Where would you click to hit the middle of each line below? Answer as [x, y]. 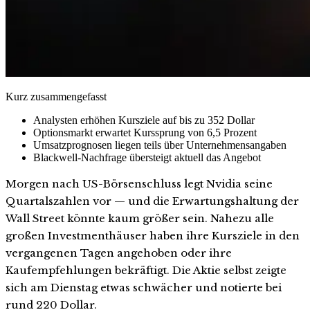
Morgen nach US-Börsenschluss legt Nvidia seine [139, 183]
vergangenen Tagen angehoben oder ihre [119, 253]
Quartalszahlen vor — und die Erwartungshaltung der [152, 201]
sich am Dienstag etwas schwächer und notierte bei [144, 287]
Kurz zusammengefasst [56, 96]
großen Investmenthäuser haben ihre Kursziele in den [153, 235]
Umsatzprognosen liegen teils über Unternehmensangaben [160, 145]
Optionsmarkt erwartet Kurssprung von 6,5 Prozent [145, 132]
